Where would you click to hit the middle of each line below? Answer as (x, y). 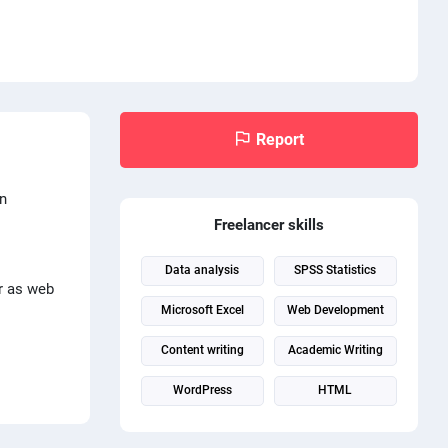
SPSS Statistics (335, 269)
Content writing (202, 349)
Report (279, 139)
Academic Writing (335, 349)
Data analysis (202, 269)
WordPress (202, 389)
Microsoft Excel (202, 309)
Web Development (335, 309)
